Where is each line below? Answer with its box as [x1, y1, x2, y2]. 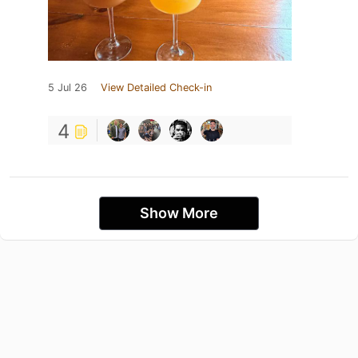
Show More [140, 204, 218, 221]
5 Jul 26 [48, 81, 87, 93]
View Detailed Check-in [101, 81, 212, 93]
